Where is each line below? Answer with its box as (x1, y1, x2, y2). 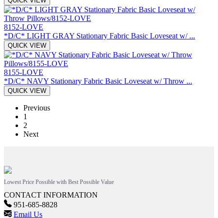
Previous (23, 103, 50, 112)
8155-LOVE (4, 68, 43, 76)
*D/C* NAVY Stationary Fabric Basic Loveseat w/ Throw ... (4, 76, 192, 85)
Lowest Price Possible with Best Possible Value (4, 178, 114, 185)
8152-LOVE (4, 22, 43, 31)
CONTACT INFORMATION (4, 190, 98, 199)
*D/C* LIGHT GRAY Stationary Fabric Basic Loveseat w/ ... (4, 31, 195, 40)
